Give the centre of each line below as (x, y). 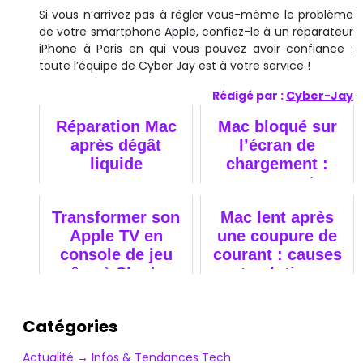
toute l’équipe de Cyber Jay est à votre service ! (175, 65)
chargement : (277, 163)
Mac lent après (277, 217)
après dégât (116, 145)
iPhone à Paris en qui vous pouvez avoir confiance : (196, 48)
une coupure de (277, 235)
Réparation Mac (116, 126)
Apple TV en (116, 235)
